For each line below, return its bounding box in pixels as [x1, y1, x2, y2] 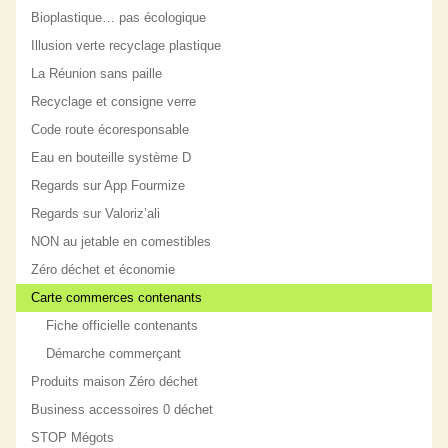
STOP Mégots [31, 429, 115, 445]
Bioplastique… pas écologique [31, 9, 207, 25]
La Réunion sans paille [31, 65, 163, 81]
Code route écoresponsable [31, 121, 190, 137]
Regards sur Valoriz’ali [31, 205, 161, 221]
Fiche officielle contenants [46, 317, 199, 333]
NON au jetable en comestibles [31, 233, 212, 249]
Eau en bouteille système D [31, 149, 192, 165]
